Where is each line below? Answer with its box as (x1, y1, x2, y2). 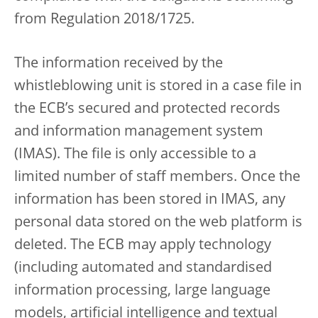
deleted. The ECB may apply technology (14, 238, 271, 253)
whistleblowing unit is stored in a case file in (14, 79, 302, 94)
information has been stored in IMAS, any (14, 193, 285, 208)
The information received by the (14, 57, 223, 72)
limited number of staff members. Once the (14, 170, 300, 185)
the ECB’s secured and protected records (14, 102, 280, 117)
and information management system (14, 125, 263, 140)
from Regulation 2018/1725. (14, 13, 194, 28)
